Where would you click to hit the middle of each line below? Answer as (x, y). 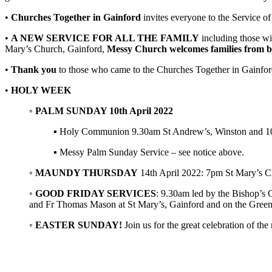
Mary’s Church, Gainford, (56, 49)
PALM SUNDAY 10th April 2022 (104, 111)
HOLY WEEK (41, 90)
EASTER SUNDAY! (77, 225)
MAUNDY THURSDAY (87, 173)
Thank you (34, 70)
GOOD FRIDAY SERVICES (96, 194)
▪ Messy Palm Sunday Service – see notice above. (149, 152)
